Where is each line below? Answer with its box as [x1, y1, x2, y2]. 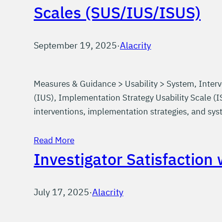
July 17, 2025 [34, 186, 89, 198]
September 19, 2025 [34, 40, 117, 51]
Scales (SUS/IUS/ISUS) [34, 2, 201, 23]
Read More [34, 135, 74, 146]
